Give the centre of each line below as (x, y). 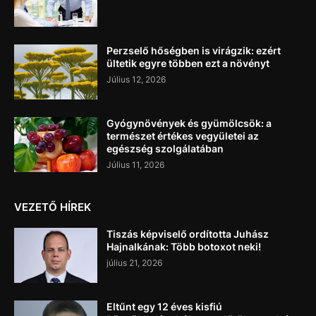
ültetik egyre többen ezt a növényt (188, 63)
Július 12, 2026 (136, 79)
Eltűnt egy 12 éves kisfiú (164, 306)
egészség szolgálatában (165, 148)
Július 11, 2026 (135, 164)
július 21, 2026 (134, 262)
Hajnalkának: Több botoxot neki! (184, 246)
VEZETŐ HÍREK (53, 207)
